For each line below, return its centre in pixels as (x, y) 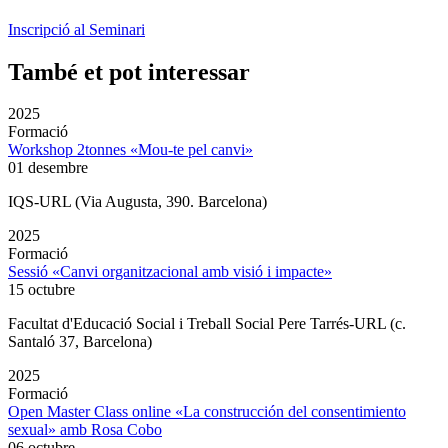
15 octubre (41, 290)
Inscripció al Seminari (76, 29)
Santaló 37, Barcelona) (80, 342)
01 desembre (48, 168)
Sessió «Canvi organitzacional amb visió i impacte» (170, 272)
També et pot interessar (129, 71)
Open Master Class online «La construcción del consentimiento (207, 412)
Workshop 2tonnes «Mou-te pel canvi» (130, 150)
